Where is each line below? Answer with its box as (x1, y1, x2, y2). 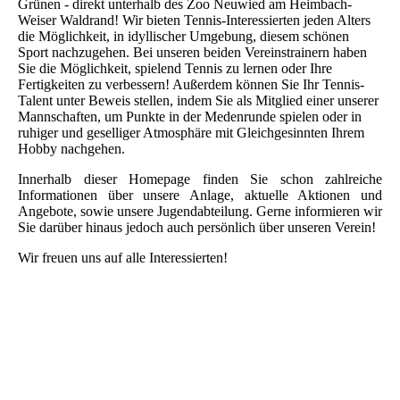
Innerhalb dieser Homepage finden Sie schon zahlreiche (18, 171, 382, 187)
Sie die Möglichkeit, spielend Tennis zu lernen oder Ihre (18, 60, 332, 76)
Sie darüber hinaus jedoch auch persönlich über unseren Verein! (18, 219, 376, 235)
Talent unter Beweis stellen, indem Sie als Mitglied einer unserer (18, 92, 379, 108)
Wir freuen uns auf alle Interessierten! (18, 249, 228, 265)
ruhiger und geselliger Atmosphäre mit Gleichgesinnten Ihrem (18, 124, 364, 140)
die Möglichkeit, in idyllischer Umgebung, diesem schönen (18, 28, 349, 44)
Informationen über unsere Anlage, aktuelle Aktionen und (18, 187, 382, 203)
